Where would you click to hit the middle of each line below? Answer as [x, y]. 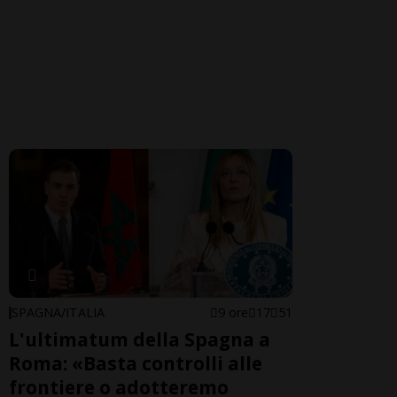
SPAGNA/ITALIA [58, 313]
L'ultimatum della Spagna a [140, 340]
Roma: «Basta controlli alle [136, 364]
